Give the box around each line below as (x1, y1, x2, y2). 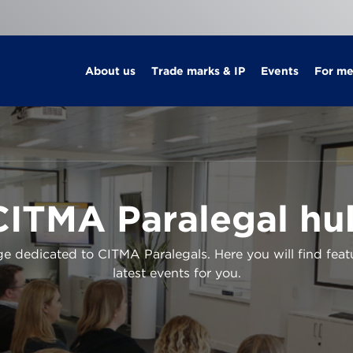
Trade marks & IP (150, 65, 245, 77)
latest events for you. (112, 266, 241, 281)
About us (84, 65, 136, 77)
